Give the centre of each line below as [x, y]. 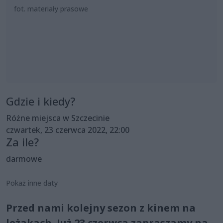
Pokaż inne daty [32, 183]
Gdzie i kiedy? [41, 101]
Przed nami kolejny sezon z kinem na [101, 208]
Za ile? [22, 142]
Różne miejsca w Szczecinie [58, 118]
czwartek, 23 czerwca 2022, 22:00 [68, 130]
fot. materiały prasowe [51, 8]
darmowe [24, 159]
